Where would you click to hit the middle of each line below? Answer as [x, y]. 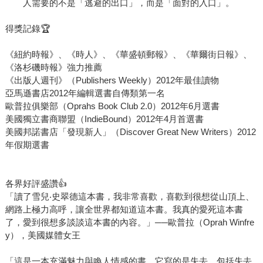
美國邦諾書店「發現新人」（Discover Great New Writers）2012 [130, 132]
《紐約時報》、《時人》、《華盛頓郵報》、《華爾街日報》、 [128, 55]
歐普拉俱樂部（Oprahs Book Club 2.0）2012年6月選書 [112, 106]
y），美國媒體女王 [43, 235]
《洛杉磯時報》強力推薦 [53, 68]
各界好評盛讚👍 [36, 184]
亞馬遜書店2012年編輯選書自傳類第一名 [85, 93]
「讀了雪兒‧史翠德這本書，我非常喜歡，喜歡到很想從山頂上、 [129, 197]
